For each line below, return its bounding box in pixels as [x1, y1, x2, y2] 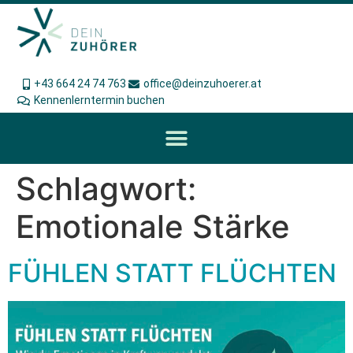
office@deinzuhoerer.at [143, 77, 262, 91]
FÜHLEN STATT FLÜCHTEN [8, 258, 336, 289]
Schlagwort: [16, 169, 196, 209]
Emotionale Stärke [16, 207, 290, 247]
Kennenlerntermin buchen [33, 94, 165, 107]
